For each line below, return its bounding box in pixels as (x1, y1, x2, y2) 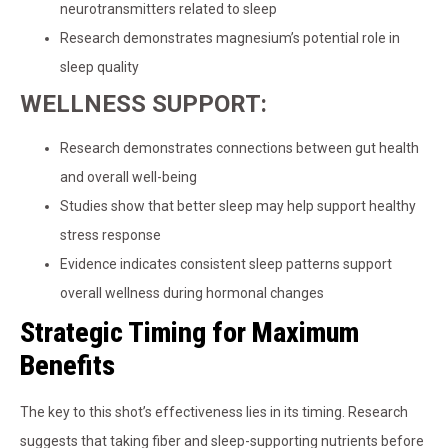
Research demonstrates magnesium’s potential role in (60, 30, 400, 47)
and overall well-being (60, 169, 197, 186)
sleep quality (60, 59, 139, 76)
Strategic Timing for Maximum (20, 316, 359, 350)
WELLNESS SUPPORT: (20, 90, 267, 119)
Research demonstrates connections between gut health (60, 140, 419, 157)
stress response (60, 227, 161, 244)
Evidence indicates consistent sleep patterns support (60, 256, 392, 273)
